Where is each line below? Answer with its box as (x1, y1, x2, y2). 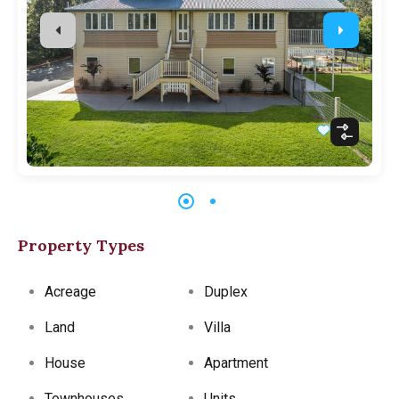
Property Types (18, 235, 144, 256)
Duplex (204, 283, 248, 301)
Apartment (204, 354, 268, 372)
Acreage (45, 283, 96, 301)
